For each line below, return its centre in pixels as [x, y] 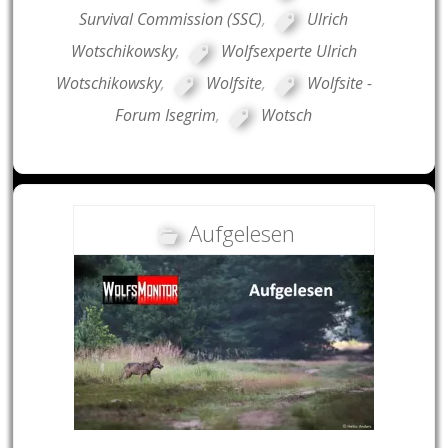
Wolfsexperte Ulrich [288, 51]
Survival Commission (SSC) [171, 19]
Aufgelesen [242, 233]
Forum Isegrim [166, 115]
